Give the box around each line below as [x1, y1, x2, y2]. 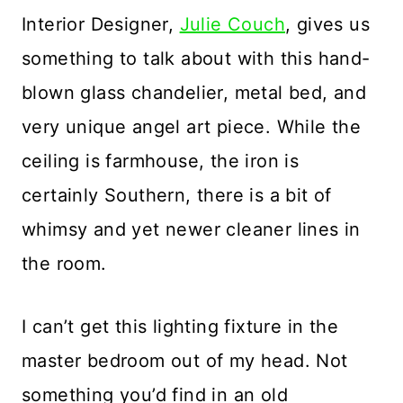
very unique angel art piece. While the [22, 115, 362, 138]
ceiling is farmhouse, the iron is [22, 149, 300, 172]
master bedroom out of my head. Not [22, 349, 348, 372]
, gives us [285, 13, 371, 35]
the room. [22, 252, 107, 274]
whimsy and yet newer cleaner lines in [22, 218, 361, 240]
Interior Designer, [22, 13, 180, 35]
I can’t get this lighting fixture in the [22, 315, 338, 337]
